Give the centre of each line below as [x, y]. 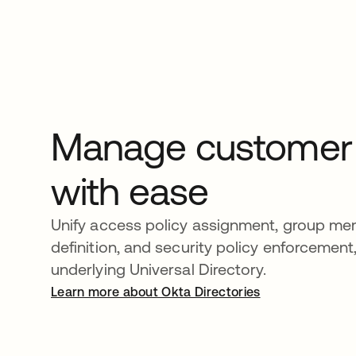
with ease [130, 191]
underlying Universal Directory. [159, 269]
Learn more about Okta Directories [156, 291]
